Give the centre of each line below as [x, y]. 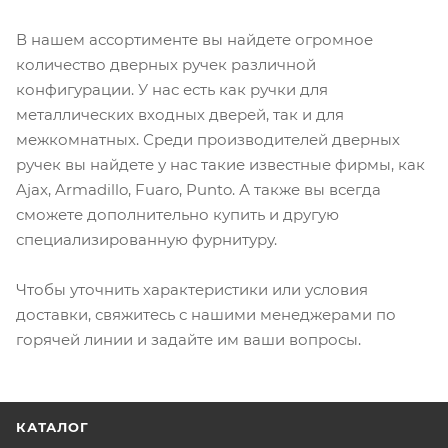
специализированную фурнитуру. [148, 239]
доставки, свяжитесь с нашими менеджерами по [206, 314]
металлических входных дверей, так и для [180, 114]
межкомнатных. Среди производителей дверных [208, 139]
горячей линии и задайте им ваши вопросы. [190, 339]
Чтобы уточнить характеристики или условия [192, 289]
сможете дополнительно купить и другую [177, 214]
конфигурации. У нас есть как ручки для [172, 89]
